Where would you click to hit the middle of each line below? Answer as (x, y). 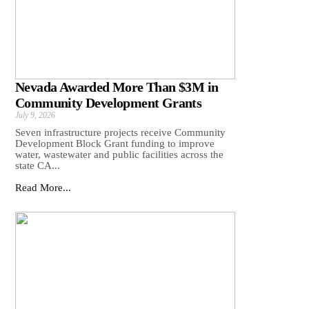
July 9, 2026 (35, 116)
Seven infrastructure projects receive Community (120, 133)
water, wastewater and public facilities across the (119, 155)
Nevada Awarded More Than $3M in (117, 87)
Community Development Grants (109, 103)
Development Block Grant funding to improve (115, 144)
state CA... (38, 166)
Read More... (43, 188)
